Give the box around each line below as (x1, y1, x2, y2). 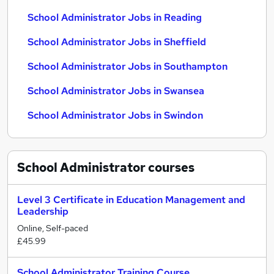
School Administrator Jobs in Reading (28, 11, 202, 24)
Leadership (17, 205, 68, 218)
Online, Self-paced (17, 223, 88, 234)
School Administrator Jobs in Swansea (28, 84, 204, 97)
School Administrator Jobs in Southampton (28, 60, 228, 73)
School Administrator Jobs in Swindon (28, 109, 203, 122)
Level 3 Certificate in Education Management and (17, 193, 245, 206)
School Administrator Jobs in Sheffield (28, 35, 206, 48)
